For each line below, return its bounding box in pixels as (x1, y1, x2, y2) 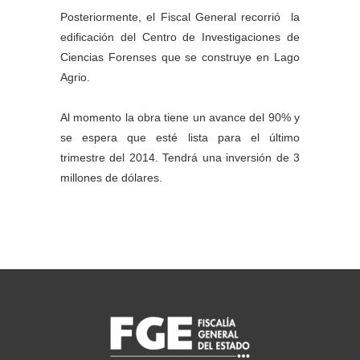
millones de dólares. (60, 171, 162, 185)
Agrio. (60, 71, 90, 84)
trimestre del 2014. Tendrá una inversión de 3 (60, 151, 300, 165)
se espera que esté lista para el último (60, 131, 300, 145)
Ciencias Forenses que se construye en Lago (60, 51, 300, 64)
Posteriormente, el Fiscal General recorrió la (60, 10, 300, 24)
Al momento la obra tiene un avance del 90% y (60, 111, 300, 125)
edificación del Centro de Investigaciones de (60, 31, 300, 44)
